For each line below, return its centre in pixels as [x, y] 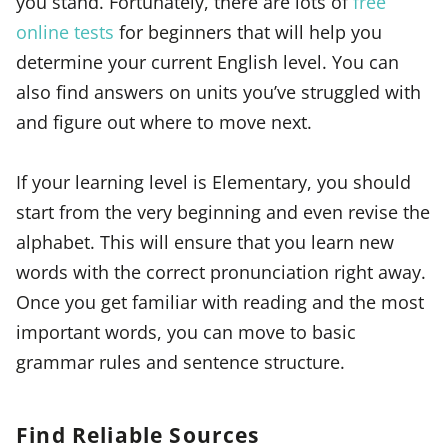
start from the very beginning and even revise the [223, 212]
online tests [65, 31]
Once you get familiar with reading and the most [220, 302]
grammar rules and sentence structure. [180, 362]
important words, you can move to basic [186, 332]
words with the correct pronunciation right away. [221, 272]
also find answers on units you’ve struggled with [218, 91]
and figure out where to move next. [164, 121]
